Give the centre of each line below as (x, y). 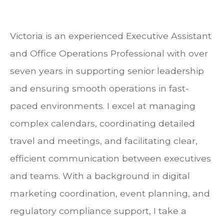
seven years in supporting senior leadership (107, 71)
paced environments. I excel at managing (103, 106)
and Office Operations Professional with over (109, 53)
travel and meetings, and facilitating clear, (104, 141)
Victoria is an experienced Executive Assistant (111, 36)
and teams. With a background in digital (100, 176)
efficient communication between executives (110, 158)
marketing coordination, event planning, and (110, 193)
